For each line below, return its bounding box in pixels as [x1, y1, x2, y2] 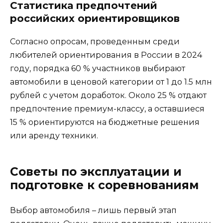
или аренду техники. [10, 130, 98, 140]
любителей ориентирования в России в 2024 [10, 50, 202, 60]
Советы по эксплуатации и [10, 164, 182, 179]
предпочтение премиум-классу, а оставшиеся [10, 104, 205, 113]
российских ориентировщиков [10, 12, 180, 24]
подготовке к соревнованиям [10, 178, 199, 192]
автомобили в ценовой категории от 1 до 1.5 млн [10, 77, 212, 87]
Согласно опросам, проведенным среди [10, 36, 180, 46]
